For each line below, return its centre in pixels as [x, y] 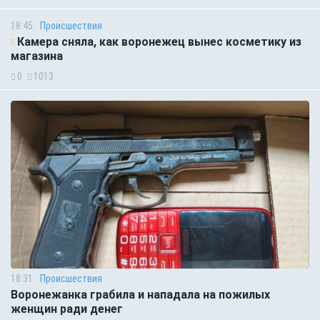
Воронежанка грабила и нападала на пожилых [140, 295]
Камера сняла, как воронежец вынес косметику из [159, 42]
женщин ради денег [67, 309]
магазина [37, 56]
